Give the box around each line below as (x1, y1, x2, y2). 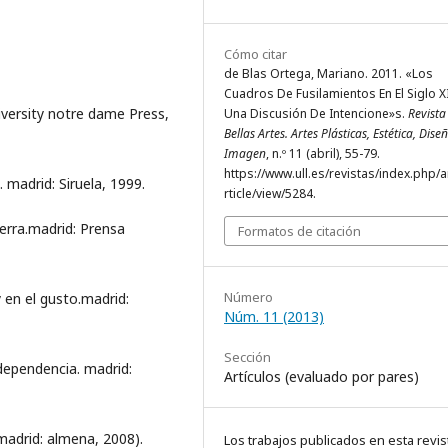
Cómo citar (224, 45, 287, 63)
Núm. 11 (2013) (224, 307, 324, 326)
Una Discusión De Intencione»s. (224, 105, 408, 122)
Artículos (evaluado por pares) (224, 367, 419, 386)
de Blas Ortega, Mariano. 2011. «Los (224, 65, 433, 82)
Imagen (224, 145, 266, 162)
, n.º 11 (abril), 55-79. (266, 145, 380, 162)
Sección (224, 348, 271, 366)
